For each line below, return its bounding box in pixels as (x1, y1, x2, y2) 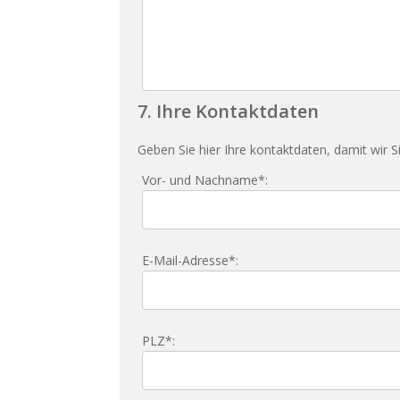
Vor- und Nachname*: (142, 171, 269, 189)
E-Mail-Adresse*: (142, 252, 239, 270)
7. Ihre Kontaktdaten (137, 99, 320, 124)
